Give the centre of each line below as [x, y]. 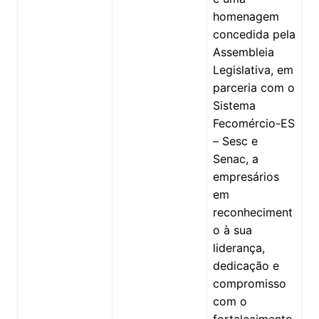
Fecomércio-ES [253, 123]
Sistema [234, 105]
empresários [246, 176]
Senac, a [235, 158]
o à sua [232, 230]
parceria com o [253, 87]
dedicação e [246, 265]
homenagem [246, 16]
